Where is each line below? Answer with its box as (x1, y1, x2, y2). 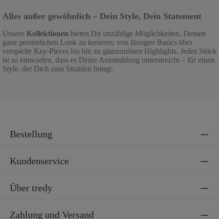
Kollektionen (24, 29, 68, 38)
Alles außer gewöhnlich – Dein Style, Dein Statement (2, 11, 201, 21)
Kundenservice (10, 155, 69, 166)
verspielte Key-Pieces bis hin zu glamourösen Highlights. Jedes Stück (2, 47, 217, 55)
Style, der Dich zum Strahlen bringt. (2, 65, 113, 73)
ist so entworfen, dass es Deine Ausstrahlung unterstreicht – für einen (2, 56, 215, 64)
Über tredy (10, 182, 52, 193)
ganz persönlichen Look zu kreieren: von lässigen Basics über (2, 38, 193, 46)
